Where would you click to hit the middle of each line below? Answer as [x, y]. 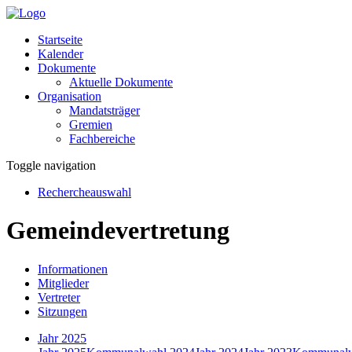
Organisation [70, 96]
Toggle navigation [51, 165]
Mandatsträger [104, 110]
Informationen [73, 269]
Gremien [91, 125]
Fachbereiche [102, 139]
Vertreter [59, 297]
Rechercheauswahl [84, 192]
